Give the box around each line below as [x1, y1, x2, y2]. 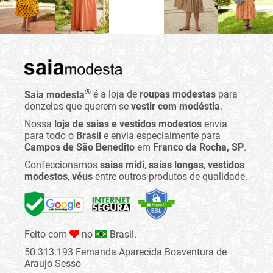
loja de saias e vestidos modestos [54, 118, 202, 130]
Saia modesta [24, 88, 85, 101]
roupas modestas [140, 88, 216, 101]
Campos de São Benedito [24, 141, 135, 153]
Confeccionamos [24, 158, 100, 171]
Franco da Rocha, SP [153, 141, 244, 153]
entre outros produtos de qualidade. [93, 170, 247, 182]
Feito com [24, 228, 69, 240]
